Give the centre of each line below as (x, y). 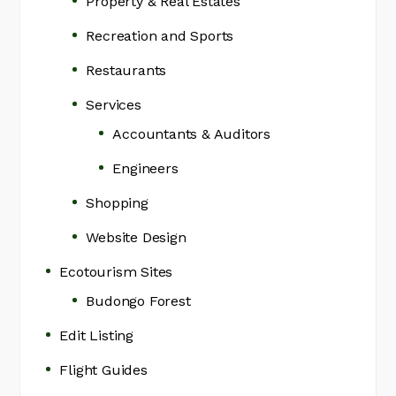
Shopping (117, 203)
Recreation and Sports (160, 36)
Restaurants (126, 71)
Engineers (145, 169)
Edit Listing (97, 336)
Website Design (136, 238)
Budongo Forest (138, 301)
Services (114, 105)
